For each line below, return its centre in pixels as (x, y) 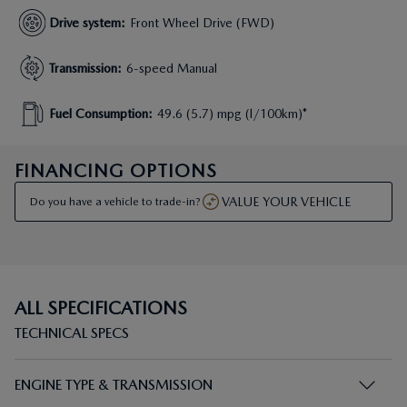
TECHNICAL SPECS (72, 333)
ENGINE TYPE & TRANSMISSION (114, 385)
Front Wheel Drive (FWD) (202, 23)
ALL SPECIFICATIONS (101, 308)
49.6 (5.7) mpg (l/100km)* (232, 114)
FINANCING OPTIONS (116, 171)
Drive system (85, 23)
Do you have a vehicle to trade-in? (115, 202)
